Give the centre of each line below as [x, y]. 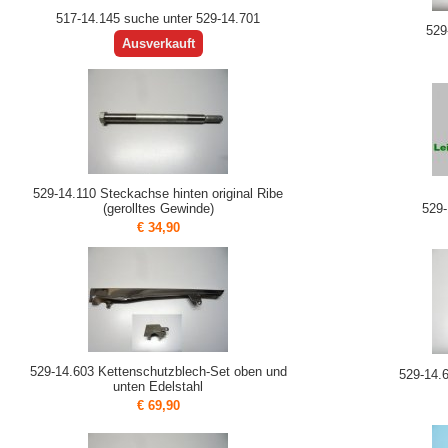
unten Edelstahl [158, 387]
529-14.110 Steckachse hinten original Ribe [158, 194]
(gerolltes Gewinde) [158, 209]
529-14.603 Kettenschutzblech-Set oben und [158, 372]
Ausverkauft [158, 44]
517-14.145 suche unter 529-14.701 [158, 19]
